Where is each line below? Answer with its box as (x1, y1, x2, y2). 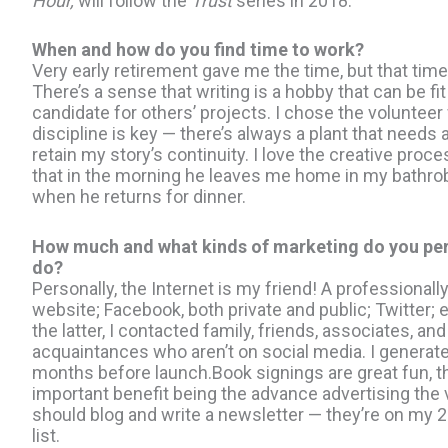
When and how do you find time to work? (32, 39, 364, 61)
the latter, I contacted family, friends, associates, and (32, 320, 446, 342)
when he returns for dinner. (32, 186, 246, 208)
